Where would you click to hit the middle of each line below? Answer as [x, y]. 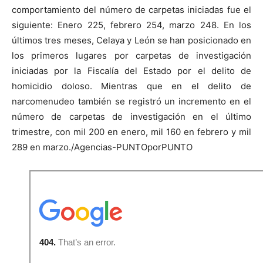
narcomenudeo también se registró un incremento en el [131, 101]
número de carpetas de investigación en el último [131, 116]
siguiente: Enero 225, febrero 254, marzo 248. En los [131, 25]
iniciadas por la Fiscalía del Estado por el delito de [131, 70]
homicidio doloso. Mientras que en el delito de [131, 86]
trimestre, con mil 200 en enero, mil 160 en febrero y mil [131, 131]
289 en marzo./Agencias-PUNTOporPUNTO [102, 147]
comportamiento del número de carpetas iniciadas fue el [131, 9]
